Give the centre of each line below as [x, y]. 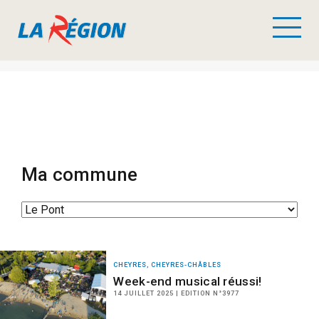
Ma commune [80, 174]
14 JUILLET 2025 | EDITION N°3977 [177, 293]
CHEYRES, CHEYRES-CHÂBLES [168, 265]
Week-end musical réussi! [188, 281]
